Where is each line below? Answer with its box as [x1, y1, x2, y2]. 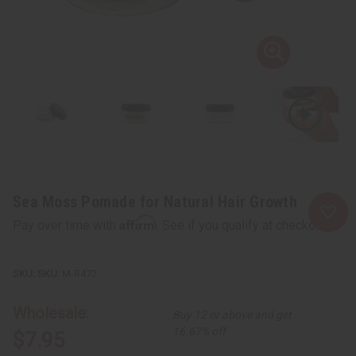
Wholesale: [13, 303, 89, 323]
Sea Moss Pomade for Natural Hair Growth [13, 192, 297, 211]
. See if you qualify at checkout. [157, 217, 328, 233]
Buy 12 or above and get [172, 308, 292, 321]
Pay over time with [13, 217, 119, 233]
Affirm [119, 214, 157, 230]
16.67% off [172, 324, 226, 338]
